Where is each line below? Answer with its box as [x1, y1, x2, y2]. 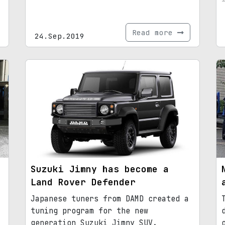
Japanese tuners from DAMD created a [31, 193, 189, 204]
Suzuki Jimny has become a [31, 163, 169, 175]
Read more [132, 27, 177, 37]
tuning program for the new [31, 205, 148, 216]
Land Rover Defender [31, 176, 136, 188]
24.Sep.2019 [35, 31, 84, 41]
